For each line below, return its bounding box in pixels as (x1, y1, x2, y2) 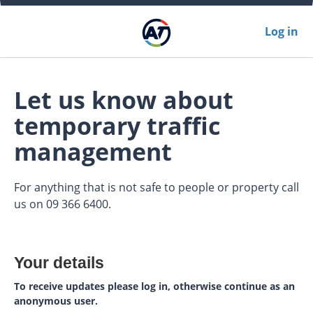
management (14, 136, 172, 168)
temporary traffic (14, 110, 220, 142)
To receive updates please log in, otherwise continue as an (14, 279, 295, 293)
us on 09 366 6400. (14, 196, 111, 212)
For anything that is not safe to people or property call (14, 180, 299, 195)
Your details (14, 254, 104, 272)
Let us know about (14, 84, 233, 116)
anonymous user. (14, 294, 98, 307)
